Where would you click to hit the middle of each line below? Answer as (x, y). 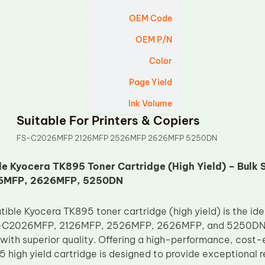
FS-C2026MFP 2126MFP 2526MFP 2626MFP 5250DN (117, 138)
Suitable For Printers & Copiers (109, 120)
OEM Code (151, 18)
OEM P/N (154, 40)
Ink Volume (151, 104)
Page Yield (151, 82)
